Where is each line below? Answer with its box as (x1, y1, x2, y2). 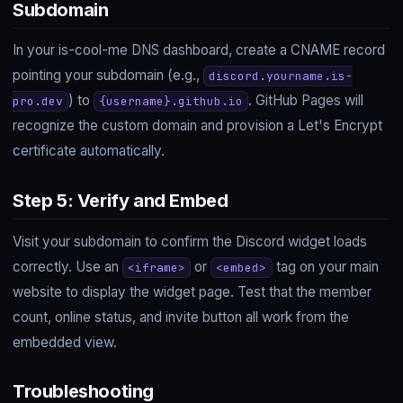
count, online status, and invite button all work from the (13, 308, 349, 326)
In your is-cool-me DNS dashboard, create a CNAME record (13, 41, 385, 59)
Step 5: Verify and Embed (13, 190, 228, 212)
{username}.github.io (99, 94, 244, 110)
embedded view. (13, 333, 117, 351)
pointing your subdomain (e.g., (13, 67, 203, 85)
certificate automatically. (13, 142, 165, 160)
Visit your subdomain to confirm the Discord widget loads (13, 232, 367, 250)
